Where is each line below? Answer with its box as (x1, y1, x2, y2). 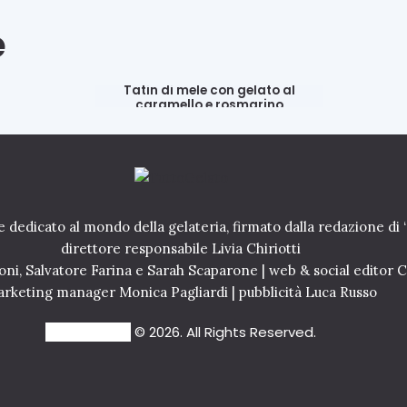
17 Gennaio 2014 (159, 118, 261, 137)
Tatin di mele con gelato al (124, 82, 296, 100)
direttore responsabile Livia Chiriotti (61, 240, 301, 258)
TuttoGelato (45, 323, 131, 342)
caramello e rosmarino (135, 96, 284, 114)
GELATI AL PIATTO (156, 59, 263, 74)
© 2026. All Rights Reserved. (131, 323, 316, 342)
